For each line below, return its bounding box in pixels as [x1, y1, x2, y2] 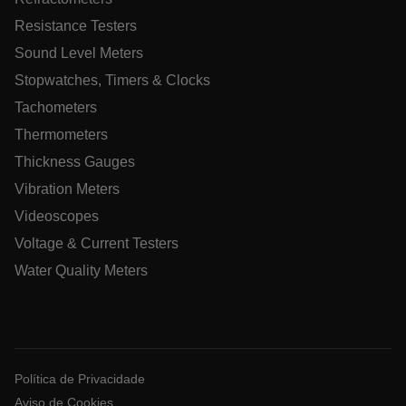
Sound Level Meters [14, 44, 143, 61]
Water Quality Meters [14, 262, 148, 278]
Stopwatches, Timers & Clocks [14, 72, 210, 88]
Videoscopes [14, 208, 99, 224]
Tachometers [14, 99, 97, 115]
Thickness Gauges [14, 153, 135, 169]
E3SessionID [98, 153, 155, 168]
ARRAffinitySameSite [98, 51, 196, 65]
